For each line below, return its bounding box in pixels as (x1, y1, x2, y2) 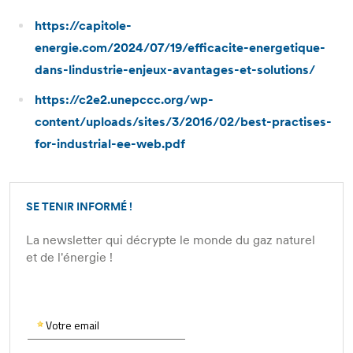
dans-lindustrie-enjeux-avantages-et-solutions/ (35, 61, 315, 78)
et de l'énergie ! (26, 249, 113, 266)
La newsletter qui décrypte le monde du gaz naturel (26, 232, 315, 248)
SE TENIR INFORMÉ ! (26, 199, 132, 214)
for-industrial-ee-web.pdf (35, 136, 185, 152)
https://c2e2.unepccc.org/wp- (35, 91, 214, 108)
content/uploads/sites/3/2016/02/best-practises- (35, 113, 332, 130)
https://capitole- (35, 17, 132, 34)
